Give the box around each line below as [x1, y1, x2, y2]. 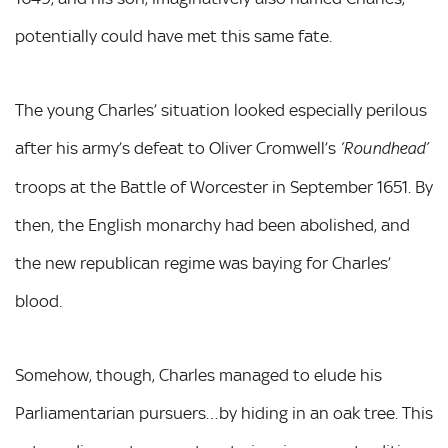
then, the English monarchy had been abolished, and [15, 215, 410, 235]
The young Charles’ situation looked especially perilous [15, 100, 427, 120]
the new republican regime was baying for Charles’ [15, 253, 391, 273]
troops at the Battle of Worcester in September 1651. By [15, 177, 433, 197]
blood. [15, 291, 62, 311]
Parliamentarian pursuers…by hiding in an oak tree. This [15, 403, 433, 423]
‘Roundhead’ [340, 140, 428, 158]
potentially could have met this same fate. [15, 26, 332, 46]
